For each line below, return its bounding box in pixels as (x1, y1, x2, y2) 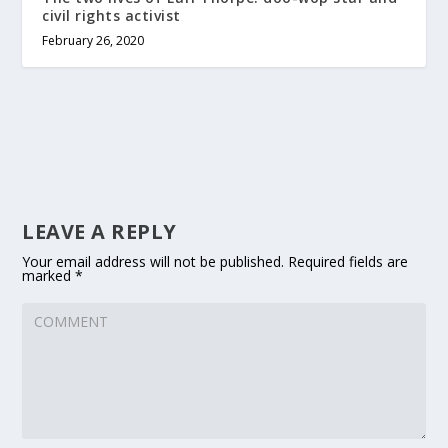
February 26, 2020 (42, 32, 145, 50)
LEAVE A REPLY (22, 218, 177, 246)
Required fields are (284, 252, 409, 272)
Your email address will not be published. (22, 252, 285, 272)
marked (22, 266, 76, 286)
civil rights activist (42, 6, 181, 26)
